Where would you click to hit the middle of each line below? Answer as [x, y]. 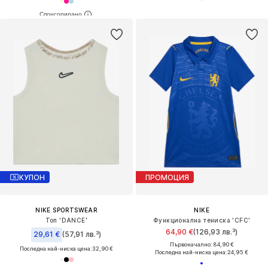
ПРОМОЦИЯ [167, 177]
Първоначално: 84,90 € [202, 245]
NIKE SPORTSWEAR [66, 210]
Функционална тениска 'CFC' [202, 220]
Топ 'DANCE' [66, 220]
